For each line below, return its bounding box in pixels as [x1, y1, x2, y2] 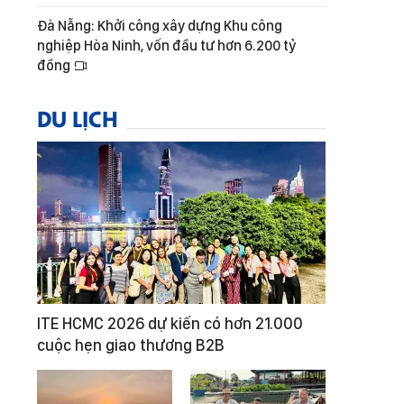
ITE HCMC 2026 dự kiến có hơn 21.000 [37, 314, 303, 333]
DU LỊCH [37, 103, 118, 133]
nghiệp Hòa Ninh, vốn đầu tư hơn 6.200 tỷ [37, 37, 297, 54]
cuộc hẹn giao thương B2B [37, 335, 225, 354]
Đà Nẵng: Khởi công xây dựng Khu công [37, 17, 282, 34]
